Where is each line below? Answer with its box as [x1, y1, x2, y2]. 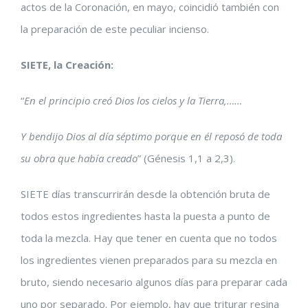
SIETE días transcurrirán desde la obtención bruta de [21, 187, 270, 201]
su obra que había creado [21, 151, 137, 165]
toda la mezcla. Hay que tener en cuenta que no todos [21, 231, 277, 245]
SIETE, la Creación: [21, 58, 113, 71]
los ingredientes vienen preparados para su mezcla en [21, 253, 277, 267]
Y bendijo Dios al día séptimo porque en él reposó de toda [21, 129, 282, 143]
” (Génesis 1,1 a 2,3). [137, 151, 235, 165]
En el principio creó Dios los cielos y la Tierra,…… [24, 93, 242, 107]
